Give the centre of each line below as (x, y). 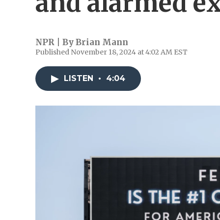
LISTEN (80, 78)
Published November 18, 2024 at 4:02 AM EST (111, 52)
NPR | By (55, 42)
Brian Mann (102, 42)
